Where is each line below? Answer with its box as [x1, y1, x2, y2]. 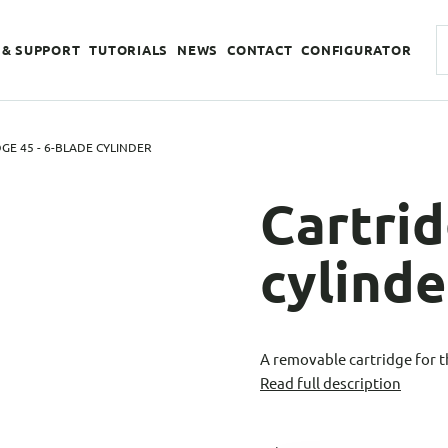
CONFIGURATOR [301, 41, 412, 58]
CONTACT [227, 41, 293, 58]
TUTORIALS [89, 41, 168, 58]
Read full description [260, 373, 401, 393]
